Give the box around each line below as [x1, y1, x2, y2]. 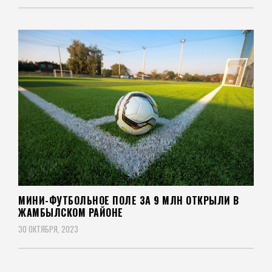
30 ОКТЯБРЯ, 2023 [18, 223, 78, 236]
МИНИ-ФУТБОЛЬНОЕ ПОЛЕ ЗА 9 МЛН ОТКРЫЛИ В [18, 193, 239, 208]
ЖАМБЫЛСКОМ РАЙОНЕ [18, 205, 123, 220]
